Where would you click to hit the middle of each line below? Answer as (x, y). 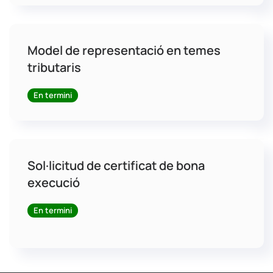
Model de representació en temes (124, 50)
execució (54, 183)
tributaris (54, 67)
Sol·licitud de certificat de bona (116, 165)
